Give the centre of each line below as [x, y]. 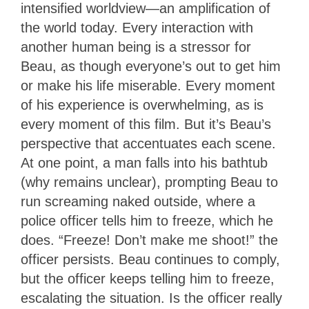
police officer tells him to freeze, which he [147, 221]
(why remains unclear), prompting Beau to [149, 182]
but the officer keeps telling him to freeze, [148, 279]
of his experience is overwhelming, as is [142, 105]
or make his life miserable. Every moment [148, 86]
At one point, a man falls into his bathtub [144, 163]
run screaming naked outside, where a [138, 202]
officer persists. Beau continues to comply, [150, 260]
